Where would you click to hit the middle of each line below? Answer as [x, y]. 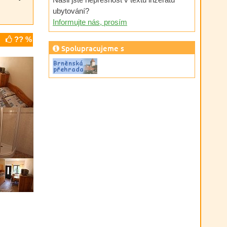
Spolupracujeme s [92, 48]
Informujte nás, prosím [90, 22]
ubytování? [71, 11]
